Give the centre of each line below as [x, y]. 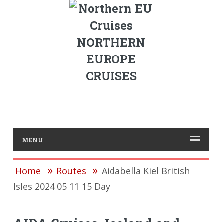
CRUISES [111, 76]
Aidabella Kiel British [146, 171]
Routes [71, 171]
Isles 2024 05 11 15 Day [61, 187]
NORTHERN [111, 42]
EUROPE [111, 59]
